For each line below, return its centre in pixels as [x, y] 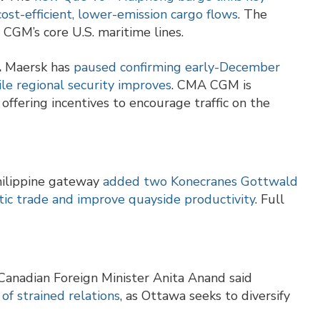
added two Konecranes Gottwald [200, 182]
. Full [270, 200]
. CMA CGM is [211, 85]
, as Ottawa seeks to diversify [205, 296]
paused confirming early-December [177, 67]
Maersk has [37, 67]
